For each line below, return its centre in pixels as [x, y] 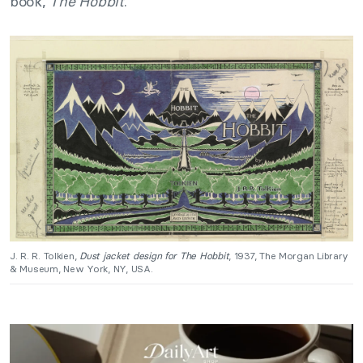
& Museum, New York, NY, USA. [81, 269]
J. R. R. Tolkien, [45, 256]
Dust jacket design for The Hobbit [154, 256]
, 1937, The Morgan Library [289, 256]
